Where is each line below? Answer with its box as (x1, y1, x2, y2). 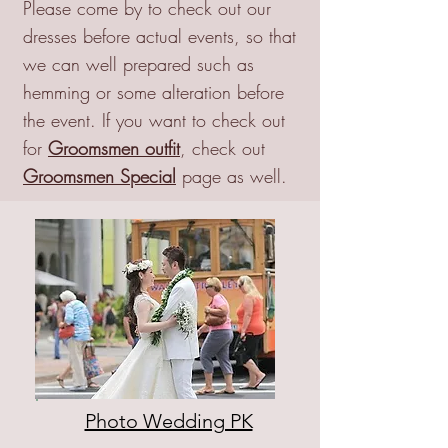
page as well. (182, 164, 287, 188)
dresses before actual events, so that (23, 24, 296, 48)
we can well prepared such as (23, 52, 254, 76)
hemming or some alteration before (23, 80, 284, 104)
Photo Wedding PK (84, 409, 253, 433)
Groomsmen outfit (48, 136, 180, 160)
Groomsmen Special (23, 164, 176, 188)
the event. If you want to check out (23, 108, 285, 132)
